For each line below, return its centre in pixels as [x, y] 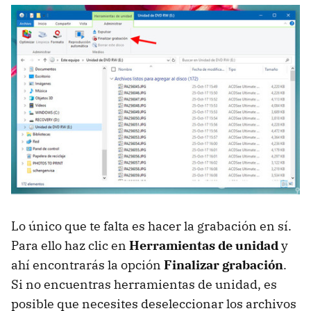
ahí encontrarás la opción [87, 265]
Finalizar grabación [224, 265]
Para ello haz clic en [70, 246]
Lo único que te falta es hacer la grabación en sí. [151, 226]
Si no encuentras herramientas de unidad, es [144, 285]
